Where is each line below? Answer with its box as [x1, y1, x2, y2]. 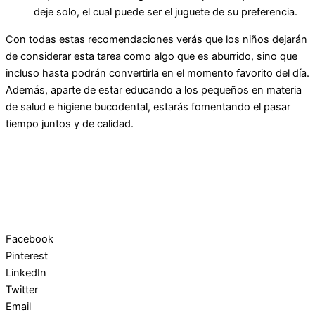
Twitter [6, 283, 38, 296]
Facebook [6, 232, 53, 245]
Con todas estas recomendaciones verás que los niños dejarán [6, 33, 307, 46]
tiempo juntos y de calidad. [6, 117, 134, 131]
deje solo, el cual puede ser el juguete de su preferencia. [34, 6, 297, 19]
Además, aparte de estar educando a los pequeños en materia [6, 84, 302, 97]
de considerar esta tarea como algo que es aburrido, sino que [6, 50, 297, 63]
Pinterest [6, 249, 48, 262]
